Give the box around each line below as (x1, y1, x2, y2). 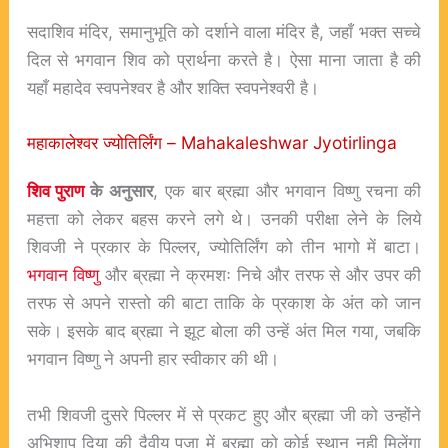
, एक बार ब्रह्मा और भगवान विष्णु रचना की (153, 180, 422, 202)
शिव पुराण (26, 180, 85, 202)
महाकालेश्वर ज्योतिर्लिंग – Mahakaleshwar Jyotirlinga (26, 132, 397, 154)
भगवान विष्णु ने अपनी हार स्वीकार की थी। (26, 348, 279, 370)
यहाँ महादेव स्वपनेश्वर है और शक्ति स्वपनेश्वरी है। (26, 76, 319, 98)
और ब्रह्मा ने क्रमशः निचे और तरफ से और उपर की (99, 264, 422, 286)
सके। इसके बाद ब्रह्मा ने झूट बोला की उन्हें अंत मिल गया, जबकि (26, 320, 422, 342)
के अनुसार (84, 180, 154, 202)
